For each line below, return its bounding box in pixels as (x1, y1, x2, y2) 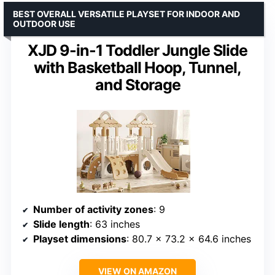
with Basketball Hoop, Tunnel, (34, 58, 241, 77)
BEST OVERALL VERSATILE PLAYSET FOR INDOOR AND (13, 9, 240, 20)
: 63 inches (90, 217, 140, 230)
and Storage (95, 76, 180, 95)
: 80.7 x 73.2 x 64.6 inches (126, 232, 251, 245)
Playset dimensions (33, 232, 126, 245)
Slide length (33, 217, 90, 230)
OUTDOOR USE (13, 18, 76, 29)
